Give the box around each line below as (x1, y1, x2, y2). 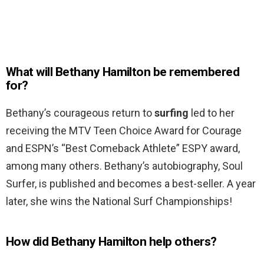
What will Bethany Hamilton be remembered (6, 65, 240, 80)
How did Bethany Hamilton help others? (6, 235, 217, 249)
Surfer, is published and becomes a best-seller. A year (6, 177, 256, 190)
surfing (154, 107, 189, 120)
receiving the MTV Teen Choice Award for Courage (6, 124, 242, 137)
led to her (189, 107, 235, 120)
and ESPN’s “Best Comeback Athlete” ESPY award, (6, 142, 240, 155)
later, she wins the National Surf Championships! (6, 195, 232, 208)
